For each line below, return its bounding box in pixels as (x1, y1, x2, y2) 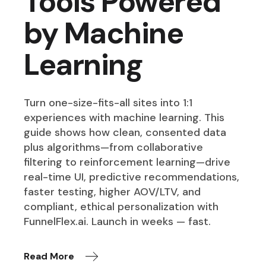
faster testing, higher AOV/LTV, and (24, 184, 201, 199)
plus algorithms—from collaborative (24, 140, 204, 154)
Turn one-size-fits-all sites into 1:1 (24, 95, 193, 110)
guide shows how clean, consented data (24, 125, 227, 140)
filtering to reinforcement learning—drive (24, 154, 231, 169)
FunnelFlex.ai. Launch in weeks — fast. (24, 214, 211, 229)
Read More (24, 249, 75, 262)
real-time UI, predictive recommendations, (24, 169, 240, 184)
